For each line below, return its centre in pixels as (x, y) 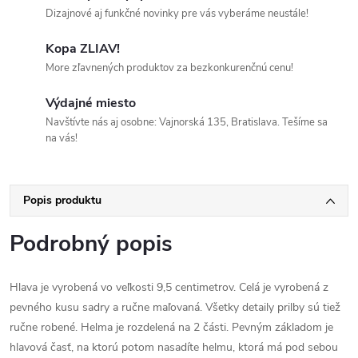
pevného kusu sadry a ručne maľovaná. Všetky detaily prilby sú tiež (175, 307)
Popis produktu (62, 200)
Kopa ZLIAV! (83, 49)
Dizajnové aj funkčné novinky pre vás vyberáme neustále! (177, 14)
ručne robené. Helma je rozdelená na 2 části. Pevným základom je (171, 327)
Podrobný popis (91, 244)
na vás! (62, 138)
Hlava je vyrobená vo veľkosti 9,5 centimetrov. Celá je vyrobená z (169, 287)
